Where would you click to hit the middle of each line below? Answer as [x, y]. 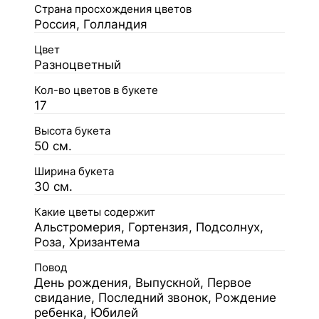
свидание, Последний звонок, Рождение [155, 298]
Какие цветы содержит [95, 212]
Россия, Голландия [91, 24]
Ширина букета [74, 172]
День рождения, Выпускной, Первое [143, 283]
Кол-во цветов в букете [96, 90]
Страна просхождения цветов [113, 9]
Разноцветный [78, 65]
